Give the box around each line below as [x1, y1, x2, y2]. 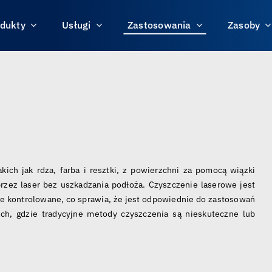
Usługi [62, 18, 91, 31]
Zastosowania [127, 18, 191, 31]
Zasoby [227, 18, 260, 31]
